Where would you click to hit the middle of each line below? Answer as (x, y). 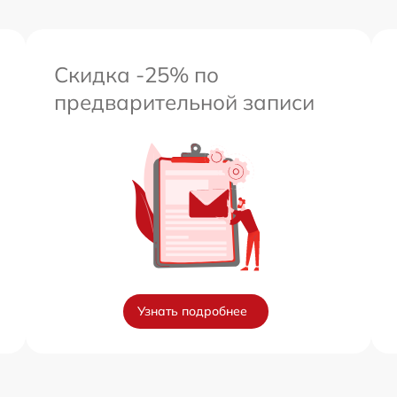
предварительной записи (184, 102)
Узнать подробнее (192, 311)
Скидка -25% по (136, 74)
